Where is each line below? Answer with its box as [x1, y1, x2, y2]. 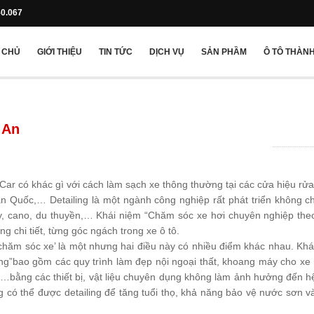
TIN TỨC [99, 47, 132, 57]
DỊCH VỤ [149, 47, 184, 57]
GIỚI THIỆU [37, 47, 82, 57]
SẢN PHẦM [201, 47, 247, 57]
